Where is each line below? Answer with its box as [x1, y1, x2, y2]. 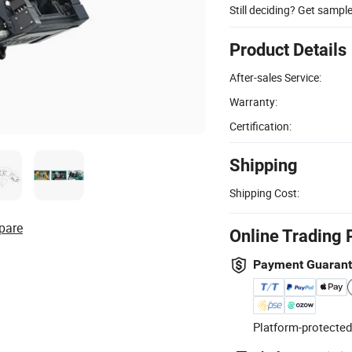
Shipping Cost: [229, 185, 299, 200]
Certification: [229, 118, 291, 134]
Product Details [229, 39, 346, 60]
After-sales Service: [229, 69, 321, 85]
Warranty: [229, 93, 277, 109]
